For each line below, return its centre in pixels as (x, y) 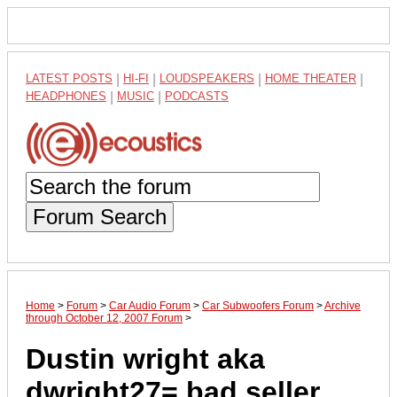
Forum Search (100, 216)
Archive (343, 305)
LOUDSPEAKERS (207, 78)
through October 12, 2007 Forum (104, 318)
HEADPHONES (66, 96)
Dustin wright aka (145, 359)
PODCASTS (197, 96)
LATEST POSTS (69, 78)
